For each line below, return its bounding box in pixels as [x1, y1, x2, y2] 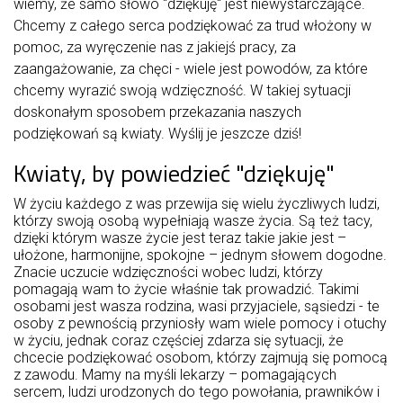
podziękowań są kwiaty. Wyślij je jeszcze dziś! [13, 125, 301, 142]
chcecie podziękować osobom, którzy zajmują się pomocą [13, 349, 388, 366]
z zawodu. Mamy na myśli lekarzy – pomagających [13, 366, 336, 383]
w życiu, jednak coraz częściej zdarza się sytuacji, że [13, 332, 344, 349]
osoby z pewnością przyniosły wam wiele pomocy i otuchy [13, 315, 387, 332]
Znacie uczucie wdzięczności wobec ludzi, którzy [13, 264, 323, 281]
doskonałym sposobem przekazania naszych [13, 103, 301, 121]
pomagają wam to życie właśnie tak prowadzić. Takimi [13, 281, 359, 298]
